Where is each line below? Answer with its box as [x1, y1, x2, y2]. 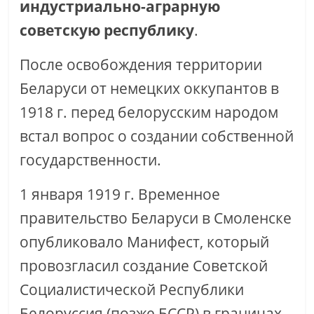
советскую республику [20, 20, 195, 41]
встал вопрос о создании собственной [20, 125, 294, 146]
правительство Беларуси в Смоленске [20, 207, 292, 228]
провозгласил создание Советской [20, 255, 268, 276]
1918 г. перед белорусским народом [20, 102, 279, 123]
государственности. [20, 149, 162, 170]
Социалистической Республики [20, 279, 245, 300]
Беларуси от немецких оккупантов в [20, 78, 280, 99]
